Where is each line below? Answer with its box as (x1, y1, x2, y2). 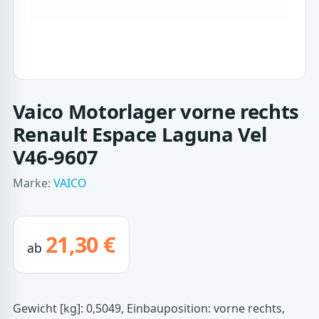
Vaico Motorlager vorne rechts (12, 98, 300, 125)
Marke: (12, 175, 53, 192)
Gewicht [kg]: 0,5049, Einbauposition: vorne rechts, (12, 300, 285, 316)
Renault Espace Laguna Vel (12, 121, 267, 148)
